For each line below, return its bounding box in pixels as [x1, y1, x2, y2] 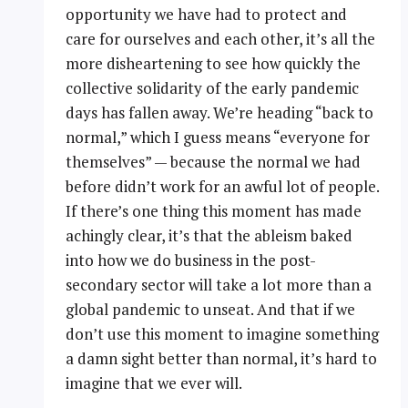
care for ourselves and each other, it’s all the [66, 27, 375, 49]
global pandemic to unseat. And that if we [66, 298, 355, 320]
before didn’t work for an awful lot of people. [66, 175, 379, 197]
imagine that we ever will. [66, 372, 242, 393]
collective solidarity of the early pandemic [66, 76, 359, 98]
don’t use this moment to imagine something [66, 322, 379, 344]
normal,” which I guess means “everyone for [66, 126, 370, 148]
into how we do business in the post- [66, 249, 316, 270]
